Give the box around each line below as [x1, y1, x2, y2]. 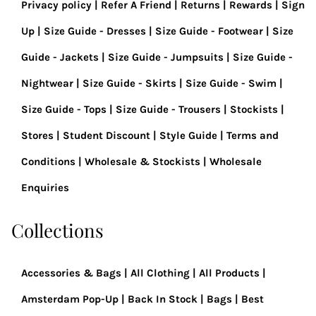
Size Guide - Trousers [116, 103, 221, 116]
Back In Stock [128, 293, 197, 305]
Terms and [226, 129, 279, 142]
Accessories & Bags [21, 267, 121, 279]
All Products [199, 267, 260, 279]
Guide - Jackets [21, 51, 99, 63]
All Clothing [130, 267, 190, 279]
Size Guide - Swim [186, 77, 276, 90]
